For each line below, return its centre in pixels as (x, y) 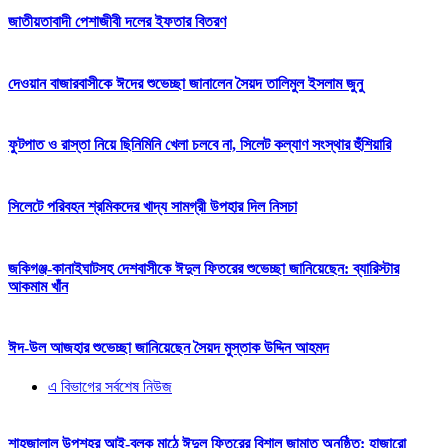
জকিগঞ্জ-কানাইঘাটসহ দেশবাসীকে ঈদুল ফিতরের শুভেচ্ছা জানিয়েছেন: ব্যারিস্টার (203, 268)
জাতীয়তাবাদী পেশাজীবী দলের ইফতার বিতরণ (117, 22)
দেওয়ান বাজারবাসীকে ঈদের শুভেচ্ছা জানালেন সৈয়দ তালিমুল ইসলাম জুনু (185, 83)
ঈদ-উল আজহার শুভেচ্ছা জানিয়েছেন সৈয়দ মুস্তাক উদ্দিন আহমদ (168, 348)
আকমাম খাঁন (38, 286)
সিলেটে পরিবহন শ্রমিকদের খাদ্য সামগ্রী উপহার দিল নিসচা (152, 207)
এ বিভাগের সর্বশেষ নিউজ (110, 387)
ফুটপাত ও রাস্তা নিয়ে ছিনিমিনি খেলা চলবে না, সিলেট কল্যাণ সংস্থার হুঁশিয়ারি (199, 145)
